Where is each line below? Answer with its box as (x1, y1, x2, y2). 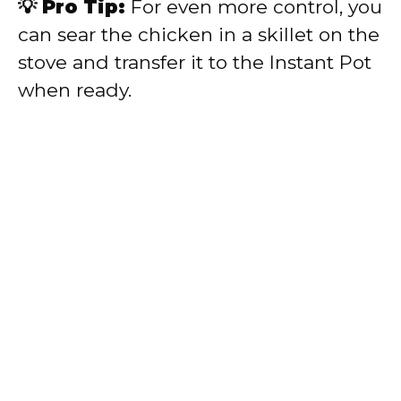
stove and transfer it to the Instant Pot (18, 51, 371, 74)
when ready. (18, 79, 132, 102)
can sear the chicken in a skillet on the (18, 23, 380, 47)
